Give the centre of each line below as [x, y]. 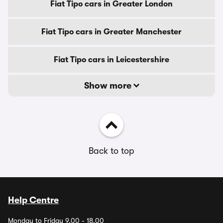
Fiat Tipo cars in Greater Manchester [111, 32]
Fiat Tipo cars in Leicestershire [111, 60]
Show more [109, 86]
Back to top [111, 151]
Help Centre [33, 200]
